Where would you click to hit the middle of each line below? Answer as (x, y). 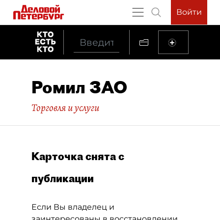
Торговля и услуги (65, 108)
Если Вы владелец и (73, 207)
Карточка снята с (78, 156)
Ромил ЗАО (79, 87)
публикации (63, 178)
